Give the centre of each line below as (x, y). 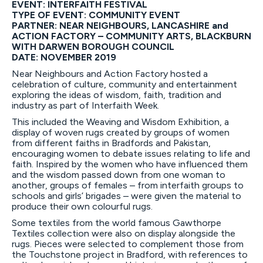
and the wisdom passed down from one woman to (119, 174)
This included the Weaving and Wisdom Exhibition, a (120, 122)
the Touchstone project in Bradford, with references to (130, 254)
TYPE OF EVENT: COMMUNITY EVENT (96, 15)
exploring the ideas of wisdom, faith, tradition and (117, 95)
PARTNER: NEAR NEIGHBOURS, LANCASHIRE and (120, 25)
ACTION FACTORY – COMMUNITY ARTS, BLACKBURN (131, 36)
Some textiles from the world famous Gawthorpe (117, 222)
